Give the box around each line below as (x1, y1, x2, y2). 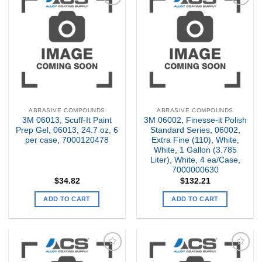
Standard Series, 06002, (150, 126, 240, 135)
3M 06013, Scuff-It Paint (22, 116, 112, 125)
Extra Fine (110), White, (151, 136, 239, 145)
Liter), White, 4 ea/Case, (150, 156, 240, 165)
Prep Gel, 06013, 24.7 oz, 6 (16, 126, 118, 135)
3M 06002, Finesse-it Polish (143, 116, 247, 125)
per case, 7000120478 (25, 136, 109, 145)
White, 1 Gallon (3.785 (153, 146, 237, 155)
